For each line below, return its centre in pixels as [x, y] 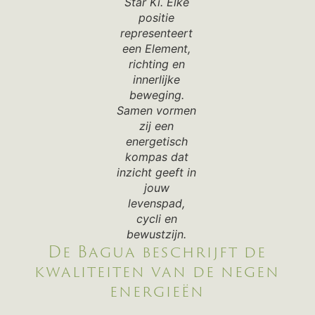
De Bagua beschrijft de [157, 252]
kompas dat [156, 157]
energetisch [156, 142]
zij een [157, 126]
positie [157, 18]
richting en [156, 64]
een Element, [157, 49]
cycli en [156, 219]
